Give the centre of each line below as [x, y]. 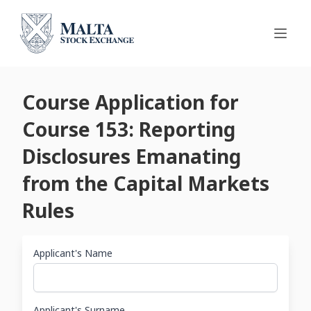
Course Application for [131, 102]
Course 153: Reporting [129, 129]
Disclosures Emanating [132, 156]
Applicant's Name [73, 253]
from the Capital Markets [146, 183]
